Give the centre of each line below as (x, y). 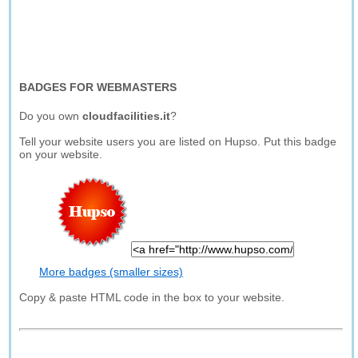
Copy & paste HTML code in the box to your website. (152, 297)
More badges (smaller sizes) (111, 272)
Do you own (51, 116)
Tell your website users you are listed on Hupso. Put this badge (178, 141)
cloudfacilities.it (127, 116)
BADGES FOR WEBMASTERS (98, 87)
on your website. (61, 154)
